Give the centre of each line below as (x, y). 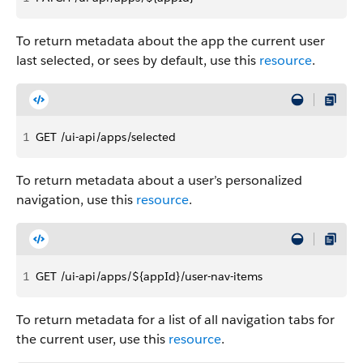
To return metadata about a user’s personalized (159, 180)
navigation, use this (76, 200)
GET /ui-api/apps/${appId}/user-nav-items (149, 276)
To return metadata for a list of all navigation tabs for (175, 320)
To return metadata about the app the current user (171, 41)
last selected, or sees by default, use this (138, 60)
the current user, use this (92, 339)
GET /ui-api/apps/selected (106, 137)
